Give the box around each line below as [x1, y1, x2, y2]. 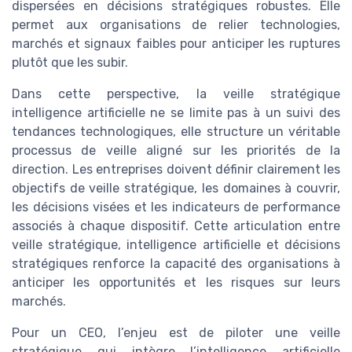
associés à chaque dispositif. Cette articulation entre [12, 218, 340, 233]
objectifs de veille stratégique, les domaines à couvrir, [12, 181, 340, 196]
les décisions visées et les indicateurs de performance [12, 200, 340, 214]
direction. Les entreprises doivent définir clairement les [12, 162, 340, 177]
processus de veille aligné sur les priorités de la [12, 143, 340, 158]
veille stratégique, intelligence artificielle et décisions [12, 237, 340, 252]
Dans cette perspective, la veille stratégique [12, 86, 340, 101]
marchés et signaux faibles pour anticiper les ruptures [12, 36, 340, 51]
